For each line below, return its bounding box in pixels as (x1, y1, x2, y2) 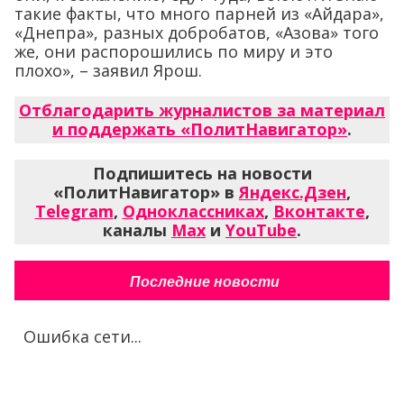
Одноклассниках (122, 200, 264, 223)
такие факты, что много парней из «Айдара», (14, 3, 384, 25)
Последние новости (129, 274, 280, 290)
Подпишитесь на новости (92, 162, 312, 185)
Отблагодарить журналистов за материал (19, 99, 385, 122)
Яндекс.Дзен (239, 181, 346, 204)
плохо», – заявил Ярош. (14, 60, 202, 82)
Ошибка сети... (23, 326, 142, 348)
